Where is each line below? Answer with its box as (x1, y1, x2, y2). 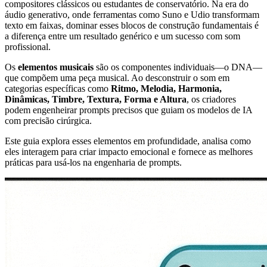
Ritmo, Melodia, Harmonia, (111, 83, 222, 94)
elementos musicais (18, 61, 94, 72)
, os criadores (187, 94, 236, 104)
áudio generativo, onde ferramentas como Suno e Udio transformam (5, 9, 259, 20)
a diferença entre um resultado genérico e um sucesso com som (5, 30, 240, 41)
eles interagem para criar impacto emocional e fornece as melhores (5, 146, 253, 157)
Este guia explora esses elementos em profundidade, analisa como (5, 135, 251, 146)
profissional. (5, 41, 51, 52)
